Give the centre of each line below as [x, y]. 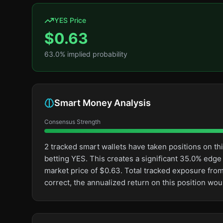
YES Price [70, 20]
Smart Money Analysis [103, 103]
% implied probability [94, 54]
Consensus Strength [72, 122]
